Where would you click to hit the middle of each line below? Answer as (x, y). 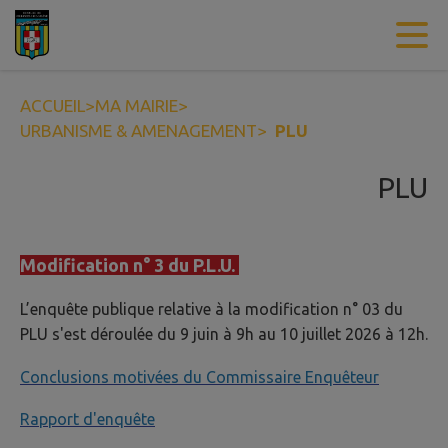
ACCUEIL (52, 105)
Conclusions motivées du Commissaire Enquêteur (199, 376)
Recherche (229, 35)
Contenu (73, 35)
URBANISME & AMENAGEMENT (138, 130)
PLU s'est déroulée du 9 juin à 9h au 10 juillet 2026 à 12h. (224, 334)
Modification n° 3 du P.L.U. (129, 265)
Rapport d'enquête (87, 418)
